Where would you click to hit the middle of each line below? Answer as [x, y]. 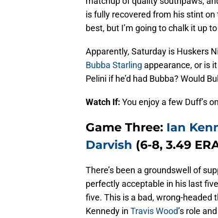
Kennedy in [108, 211]
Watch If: [104, 102]
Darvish [109, 145]
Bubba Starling [114, 65]
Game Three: [126, 127]
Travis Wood [154, 211]
